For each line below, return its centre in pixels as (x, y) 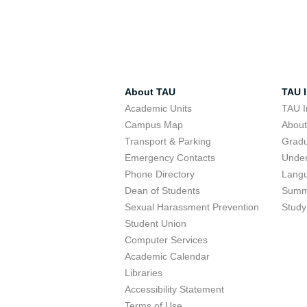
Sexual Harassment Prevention (192, 207)
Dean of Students (162, 191)
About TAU (150, 92)
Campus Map (154, 125)
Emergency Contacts (170, 158)
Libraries (144, 273)
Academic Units (158, 108)
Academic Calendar (167, 256)
